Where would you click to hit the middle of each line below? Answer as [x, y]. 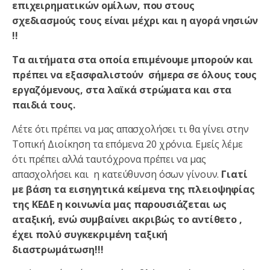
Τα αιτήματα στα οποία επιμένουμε [101, 59]
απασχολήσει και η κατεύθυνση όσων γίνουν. [117, 174]
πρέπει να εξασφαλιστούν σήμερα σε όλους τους [135, 74]
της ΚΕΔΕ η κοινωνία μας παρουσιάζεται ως [119, 204]
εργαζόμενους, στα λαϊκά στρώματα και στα [122, 89]
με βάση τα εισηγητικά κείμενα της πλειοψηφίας [133, 189]
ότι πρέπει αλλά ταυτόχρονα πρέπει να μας [109, 159]
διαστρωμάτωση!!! [58, 249]
